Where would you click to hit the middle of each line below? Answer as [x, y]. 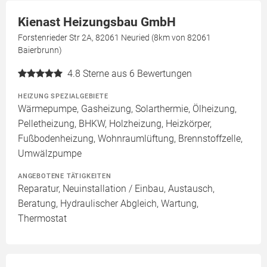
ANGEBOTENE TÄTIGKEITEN [65, 176]
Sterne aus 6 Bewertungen [137, 74]
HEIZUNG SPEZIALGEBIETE [63, 96]
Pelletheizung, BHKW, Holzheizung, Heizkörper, [115, 124]
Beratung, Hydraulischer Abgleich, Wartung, [108, 204]
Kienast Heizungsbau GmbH [97, 22]
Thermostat [42, 219]
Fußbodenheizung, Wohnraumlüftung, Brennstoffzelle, [130, 139]
